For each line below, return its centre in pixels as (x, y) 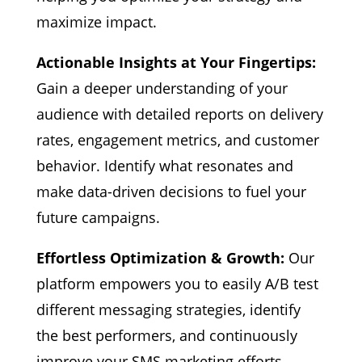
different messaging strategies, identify (168, 310)
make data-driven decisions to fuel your (171, 192)
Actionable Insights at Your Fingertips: (176, 63)
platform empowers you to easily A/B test (177, 284)
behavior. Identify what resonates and (164, 166)
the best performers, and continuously (166, 336)
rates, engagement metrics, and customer (177, 140)
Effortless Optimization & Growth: (160, 258)
